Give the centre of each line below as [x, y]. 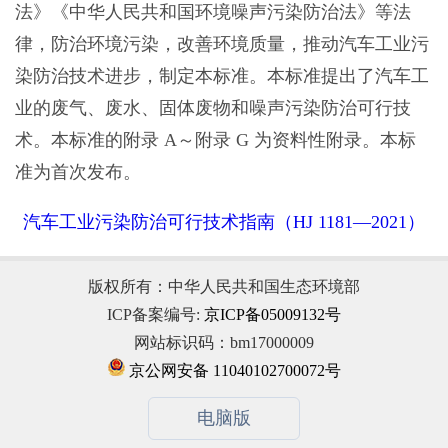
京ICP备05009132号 [272, 314]
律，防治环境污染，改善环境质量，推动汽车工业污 [221, 44]
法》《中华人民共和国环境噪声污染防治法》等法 [212, 12]
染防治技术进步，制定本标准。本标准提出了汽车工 [221, 76]
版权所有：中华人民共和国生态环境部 [224, 286]
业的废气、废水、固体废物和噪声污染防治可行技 [212, 108]
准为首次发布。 [77, 172]
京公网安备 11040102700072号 [233, 370]
